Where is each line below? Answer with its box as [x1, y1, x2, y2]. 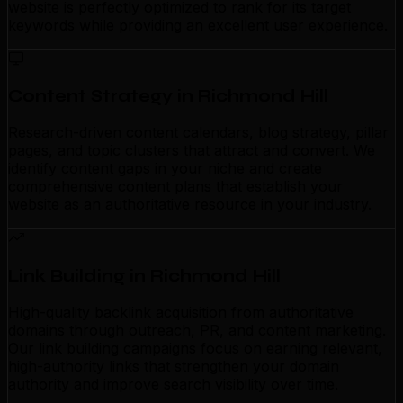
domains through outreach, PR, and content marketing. [8, 320, 386, 339]
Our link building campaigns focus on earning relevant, [8, 338, 382, 357]
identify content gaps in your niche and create [8, 159, 322, 178]
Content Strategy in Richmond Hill [8, 86, 328, 107]
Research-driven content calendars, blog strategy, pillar [8, 123, 389, 142]
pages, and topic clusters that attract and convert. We [8, 141, 375, 160]
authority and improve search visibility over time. [8, 374, 338, 393]
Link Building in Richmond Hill [8, 265, 281, 286]
